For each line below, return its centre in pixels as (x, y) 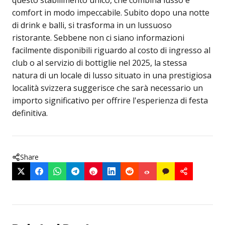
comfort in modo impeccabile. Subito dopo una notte (111, 13)
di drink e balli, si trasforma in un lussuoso (92, 25)
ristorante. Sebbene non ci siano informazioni (98, 38)
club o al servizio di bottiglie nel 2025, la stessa (99, 63)
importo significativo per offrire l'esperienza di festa (110, 101)
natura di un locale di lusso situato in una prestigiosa (112, 76)
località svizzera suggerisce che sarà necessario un (107, 88)
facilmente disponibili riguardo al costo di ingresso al (111, 50)
